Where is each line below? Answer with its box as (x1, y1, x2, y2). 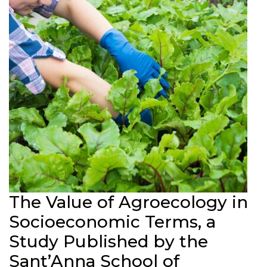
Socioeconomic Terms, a (9, 212, 216, 232)
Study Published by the (9, 231, 208, 252)
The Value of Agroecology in (9, 192, 248, 212)
